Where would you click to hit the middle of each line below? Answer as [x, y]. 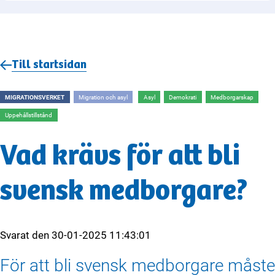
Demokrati [183, 97]
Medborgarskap [232, 97]
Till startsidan [49, 65]
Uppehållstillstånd [29, 115]
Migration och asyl [103, 97]
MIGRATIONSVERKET [35, 97]
